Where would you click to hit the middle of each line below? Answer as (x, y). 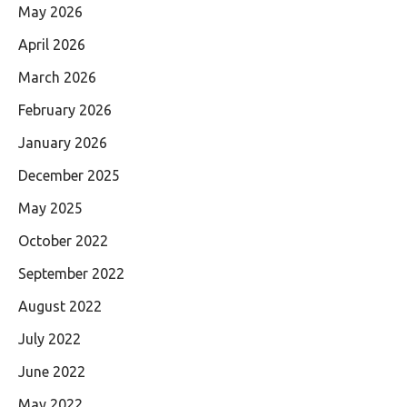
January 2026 (63, 142)
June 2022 (52, 371)
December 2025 (69, 175)
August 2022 (60, 306)
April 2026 (52, 44)
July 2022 (50, 338)
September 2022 (71, 273)
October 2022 (63, 240)
